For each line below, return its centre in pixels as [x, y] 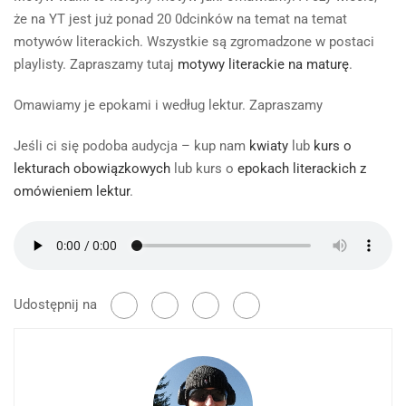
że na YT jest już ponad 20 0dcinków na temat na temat [180, 19]
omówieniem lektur [72, 191]
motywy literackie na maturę [263, 64]
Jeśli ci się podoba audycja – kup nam [131, 146]
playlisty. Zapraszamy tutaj [96, 64]
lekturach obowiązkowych [92, 169]
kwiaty [269, 146]
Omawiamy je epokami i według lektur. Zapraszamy [168, 105]
